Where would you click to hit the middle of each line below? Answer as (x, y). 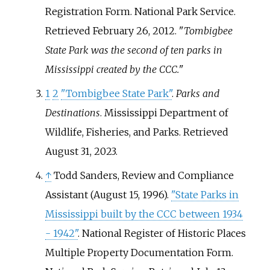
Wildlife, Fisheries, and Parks (112, 132)
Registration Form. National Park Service (139, 11)
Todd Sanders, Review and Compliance (143, 175)
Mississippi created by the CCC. (112, 69)
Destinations (72, 112)
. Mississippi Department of (164, 112)
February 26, (121, 30)
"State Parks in (205, 194)
